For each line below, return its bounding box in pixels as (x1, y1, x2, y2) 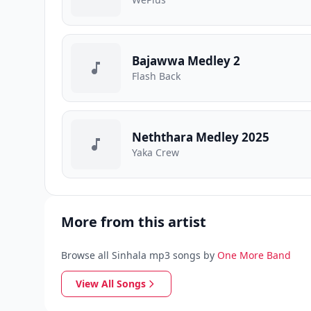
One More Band (217, 249, 291, 262)
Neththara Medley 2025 (132, 129, 269, 145)
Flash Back (132, 69, 180, 83)
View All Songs (76, 277, 146, 290)
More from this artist (61, 212, 206, 231)
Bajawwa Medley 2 (132, 53, 240, 69)
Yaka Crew (132, 146, 179, 159)
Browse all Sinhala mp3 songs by (61, 249, 215, 262)
